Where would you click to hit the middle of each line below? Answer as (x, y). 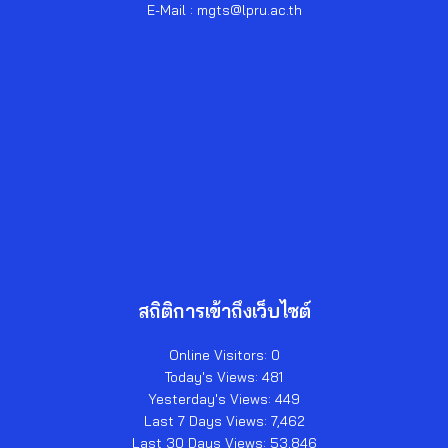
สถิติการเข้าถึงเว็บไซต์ (224, 311)
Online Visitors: (219, 355)
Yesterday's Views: (211, 399)
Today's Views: (213, 377)
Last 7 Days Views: (207, 421)
